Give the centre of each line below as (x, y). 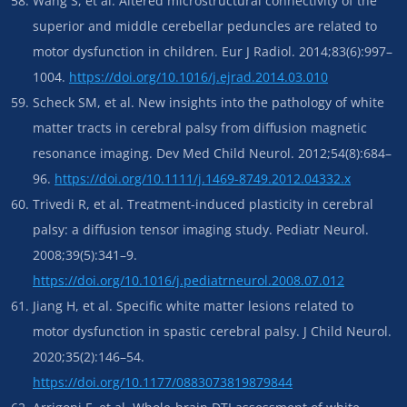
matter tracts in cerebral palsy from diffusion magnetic (200, 127)
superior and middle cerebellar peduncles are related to (205, 25)
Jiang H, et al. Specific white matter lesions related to (193, 305)
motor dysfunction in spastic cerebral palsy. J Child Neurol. (212, 331)
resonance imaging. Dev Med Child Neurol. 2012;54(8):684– (212, 153)
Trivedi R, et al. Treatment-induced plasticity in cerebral (203, 203)
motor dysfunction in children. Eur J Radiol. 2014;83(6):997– (213, 51)
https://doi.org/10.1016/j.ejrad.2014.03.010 (199, 76)
